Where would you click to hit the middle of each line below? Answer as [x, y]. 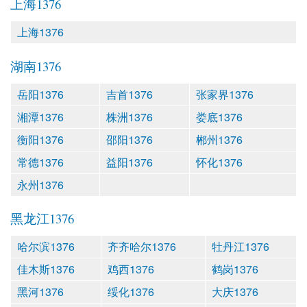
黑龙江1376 [42, 219]
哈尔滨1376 [46, 247]
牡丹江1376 [241, 247]
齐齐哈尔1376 [142, 247]
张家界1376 [225, 94]
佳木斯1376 [46, 269]
